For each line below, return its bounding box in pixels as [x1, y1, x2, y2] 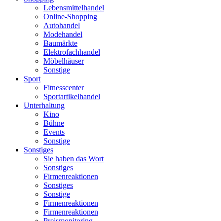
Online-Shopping [43, 12, 97, 21]
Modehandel [43, 30, 82, 38]
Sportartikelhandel [43, 92, 100, 101]
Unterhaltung [24, 101, 65, 110]
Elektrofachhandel [43, 47, 100, 56]
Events [43, 127, 65, 136]
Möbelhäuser [43, 56, 84, 65]
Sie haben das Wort [43, 154, 104, 163]
